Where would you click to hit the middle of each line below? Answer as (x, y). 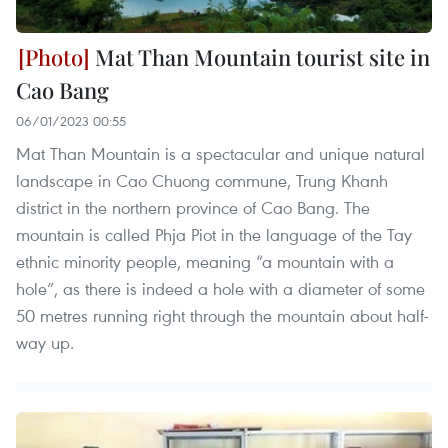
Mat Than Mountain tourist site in (260, 56)
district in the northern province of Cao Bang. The (193, 207)
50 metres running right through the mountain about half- (222, 315)
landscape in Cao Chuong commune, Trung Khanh (202, 180)
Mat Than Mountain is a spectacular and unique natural (220, 153)
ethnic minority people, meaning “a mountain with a (205, 261)
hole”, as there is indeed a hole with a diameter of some (220, 288)
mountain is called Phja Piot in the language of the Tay (214, 234)
